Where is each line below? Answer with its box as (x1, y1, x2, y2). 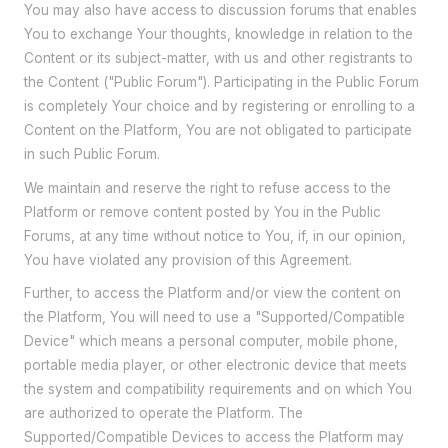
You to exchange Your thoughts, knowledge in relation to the (24, 26, 413, 43)
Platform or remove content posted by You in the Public (24, 203, 381, 220)
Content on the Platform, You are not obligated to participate (24, 122, 412, 139)
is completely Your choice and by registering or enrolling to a (24, 98, 415, 115)
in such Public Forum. (24, 146, 160, 163)
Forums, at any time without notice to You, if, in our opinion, (24, 227, 406, 244)
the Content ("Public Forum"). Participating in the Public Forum (24, 74, 419, 91)
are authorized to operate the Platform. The (24, 405, 303, 422)
